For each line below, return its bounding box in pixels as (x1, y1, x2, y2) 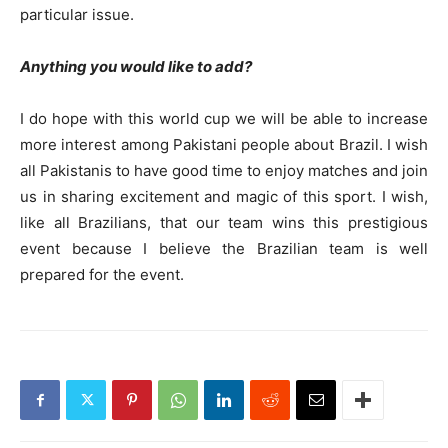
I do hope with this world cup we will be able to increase (20, 109, 428, 128)
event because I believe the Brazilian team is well (20, 239, 428, 258)
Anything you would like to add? (20, 57, 252, 76)
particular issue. (20, 5, 134, 24)
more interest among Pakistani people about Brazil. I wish (20, 135, 428, 154)
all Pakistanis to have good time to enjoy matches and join (20, 161, 428, 180)
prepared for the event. (20, 265, 184, 284)
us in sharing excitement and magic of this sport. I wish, (20, 187, 428, 206)
